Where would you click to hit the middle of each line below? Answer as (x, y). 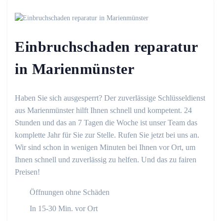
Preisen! (27, 172)
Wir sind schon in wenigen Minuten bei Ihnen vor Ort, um (105, 147)
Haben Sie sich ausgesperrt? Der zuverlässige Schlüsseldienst (110, 98)
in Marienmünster (74, 69)
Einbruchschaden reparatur (106, 46)
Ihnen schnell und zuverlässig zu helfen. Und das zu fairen (106, 159)
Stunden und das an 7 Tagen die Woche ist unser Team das (106, 122)
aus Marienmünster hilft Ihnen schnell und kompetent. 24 (103, 110)
